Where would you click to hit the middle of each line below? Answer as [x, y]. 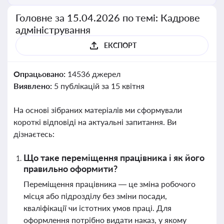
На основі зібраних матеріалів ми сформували [98, 110]
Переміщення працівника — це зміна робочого [109, 184]
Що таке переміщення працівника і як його [114, 157]
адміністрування [53, 29]
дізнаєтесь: [34, 134]
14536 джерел [94, 74]
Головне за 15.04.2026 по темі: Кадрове [108, 17]
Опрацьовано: [40, 74]
